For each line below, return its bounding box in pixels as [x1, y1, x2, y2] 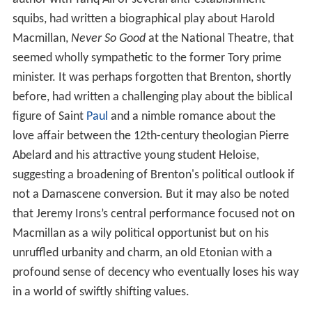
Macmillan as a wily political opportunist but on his [12, 226, 269, 240]
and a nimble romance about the [107, 109, 276, 123]
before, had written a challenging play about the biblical [12, 90, 292, 104]
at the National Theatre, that [145, 31, 294, 45]
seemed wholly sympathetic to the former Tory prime [12, 51, 281, 65]
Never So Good [70, 31, 146, 45]
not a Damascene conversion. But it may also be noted [12, 187, 289, 201]
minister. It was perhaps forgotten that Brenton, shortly [12, 70, 291, 84]
